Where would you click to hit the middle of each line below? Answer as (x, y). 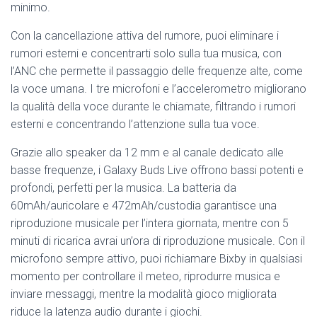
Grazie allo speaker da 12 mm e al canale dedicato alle (147, 153)
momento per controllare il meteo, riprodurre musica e (145, 277)
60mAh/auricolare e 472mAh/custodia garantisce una (144, 206)
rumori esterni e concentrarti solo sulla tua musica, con (146, 54)
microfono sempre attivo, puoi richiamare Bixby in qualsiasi (156, 259)
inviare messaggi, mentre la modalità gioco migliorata (144, 294)
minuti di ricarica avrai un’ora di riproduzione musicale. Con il (158, 241)
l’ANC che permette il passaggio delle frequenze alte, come (157, 71)
